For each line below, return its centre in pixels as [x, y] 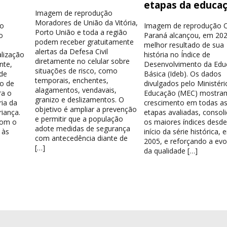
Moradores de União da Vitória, [87, 23]
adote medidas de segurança [83, 129]
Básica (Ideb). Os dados [183, 74]
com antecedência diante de [82, 138]
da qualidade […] [171, 151]
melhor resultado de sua [184, 45]
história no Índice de [177, 55]
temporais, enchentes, [72, 81]
